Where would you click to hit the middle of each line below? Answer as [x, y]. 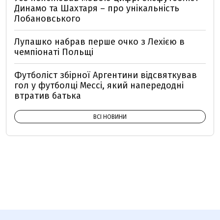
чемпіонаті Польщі [54, 52]
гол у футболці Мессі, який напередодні [99, 85]
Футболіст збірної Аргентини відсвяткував [106, 75]
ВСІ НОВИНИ [110, 117]
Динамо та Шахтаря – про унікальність [97, 8]
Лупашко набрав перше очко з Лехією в [99, 41]
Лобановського [47, 18]
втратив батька [48, 96]
